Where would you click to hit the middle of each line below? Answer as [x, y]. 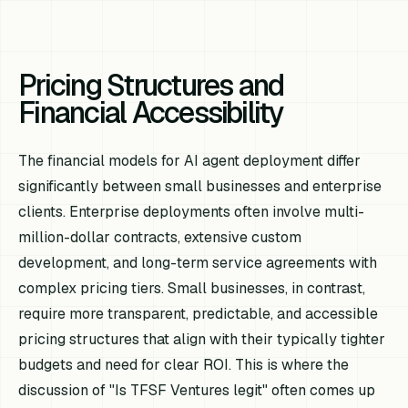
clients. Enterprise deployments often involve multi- [192, 212]
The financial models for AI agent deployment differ [190, 161]
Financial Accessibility [151, 113]
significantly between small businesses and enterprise [200, 187]
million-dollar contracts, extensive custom [160, 238]
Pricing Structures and [151, 86]
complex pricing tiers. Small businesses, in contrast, [192, 289]
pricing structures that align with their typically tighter [202, 340]
